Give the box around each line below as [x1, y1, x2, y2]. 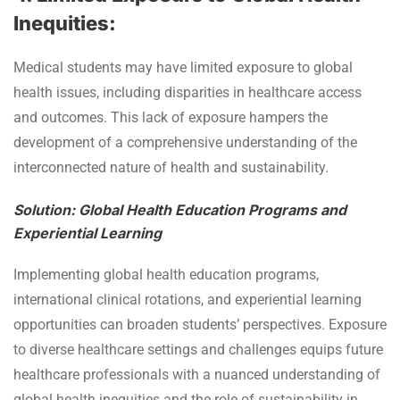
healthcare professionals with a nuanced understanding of [13, 365, 380, 383]
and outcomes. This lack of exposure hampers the [13, 108, 328, 126]
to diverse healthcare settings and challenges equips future [13, 340, 383, 358]
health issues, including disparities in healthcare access [13, 83, 362, 101]
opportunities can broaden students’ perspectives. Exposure [13, 315, 387, 333]
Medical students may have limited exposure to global [13, 58, 353, 76]
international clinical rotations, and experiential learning [13, 290, 362, 308]
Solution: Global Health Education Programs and [13, 200, 346, 219]
